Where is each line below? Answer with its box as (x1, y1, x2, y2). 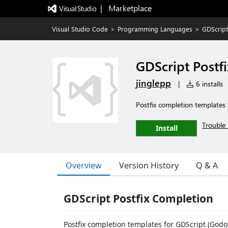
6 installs (194, 79, 223, 89)
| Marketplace (100, 3, 152, 13)
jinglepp (136, 77, 171, 89)
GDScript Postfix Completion (64, 191, 213, 206)
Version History (119, 160, 179, 171)
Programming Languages (118, 24, 192, 33)
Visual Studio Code (52, 24, 108, 33)
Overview (66, 159, 102, 171)
